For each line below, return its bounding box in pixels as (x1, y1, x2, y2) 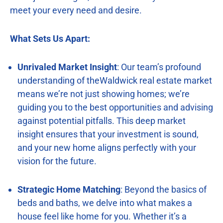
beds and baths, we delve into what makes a (17, 197, 192, 208)
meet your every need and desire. (10, 4, 142, 15)
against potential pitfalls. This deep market (17, 115, 186, 126)
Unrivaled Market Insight (17, 61, 117, 72)
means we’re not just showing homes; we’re (17, 88, 190, 99)
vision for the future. (17, 155, 97, 166)
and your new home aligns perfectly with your (17, 142, 196, 153)
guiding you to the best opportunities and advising (17, 102, 213, 112)
